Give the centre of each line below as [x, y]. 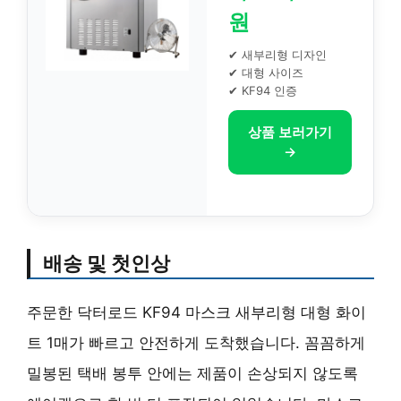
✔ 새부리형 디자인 [277, 55]
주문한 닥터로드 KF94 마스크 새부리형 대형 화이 [196, 312]
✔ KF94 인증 [263, 90]
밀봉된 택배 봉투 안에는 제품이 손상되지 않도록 [192, 373]
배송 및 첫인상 [107, 263]
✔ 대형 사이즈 [266, 73]
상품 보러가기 [290, 132]
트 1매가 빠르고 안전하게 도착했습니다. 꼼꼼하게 [196, 342]
